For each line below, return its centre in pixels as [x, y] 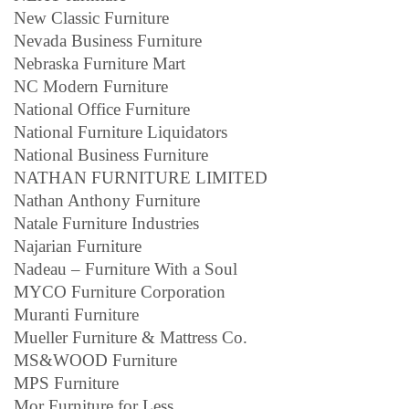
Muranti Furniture [76, 314]
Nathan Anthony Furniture [107, 200]
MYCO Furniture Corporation [120, 291]
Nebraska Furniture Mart [100, 63]
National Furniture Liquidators [121, 131]
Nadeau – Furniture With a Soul [126, 268]
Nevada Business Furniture [108, 40]
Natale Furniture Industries [106, 223]
